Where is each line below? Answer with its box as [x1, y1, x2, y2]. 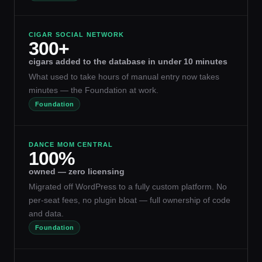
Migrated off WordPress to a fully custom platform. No [29, 181, 227, 191]
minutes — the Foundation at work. [29, 85, 158, 95]
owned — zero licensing [29, 166, 125, 176]
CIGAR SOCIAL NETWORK [29, 31, 125, 39]
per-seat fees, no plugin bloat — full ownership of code [29, 195, 230, 205]
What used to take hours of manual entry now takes [29, 72, 219, 82]
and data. [29, 208, 64, 218]
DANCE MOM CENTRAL [29, 140, 113, 148]
